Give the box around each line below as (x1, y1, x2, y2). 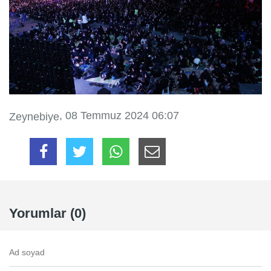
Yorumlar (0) (9, 205, 86, 221)
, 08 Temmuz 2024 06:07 (59, 109, 179, 122)
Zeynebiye (9, 110, 59, 123)
